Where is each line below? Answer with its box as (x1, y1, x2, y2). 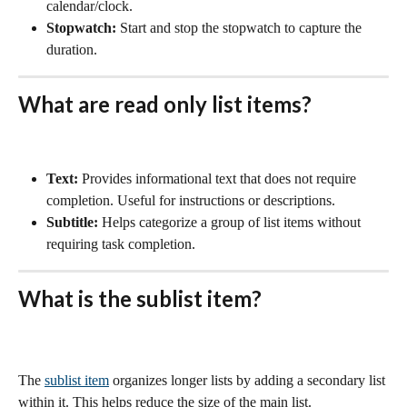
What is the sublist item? (18, 285, 262, 313)
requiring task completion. (46, 236, 195, 253)
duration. (46, 42, 97, 58)
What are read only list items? (18, 91, 316, 118)
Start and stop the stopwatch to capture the (116, 20, 365, 36)
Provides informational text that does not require (78, 171, 360, 187)
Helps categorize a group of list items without (98, 214, 364, 231)
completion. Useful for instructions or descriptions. (46, 193, 335, 209)
